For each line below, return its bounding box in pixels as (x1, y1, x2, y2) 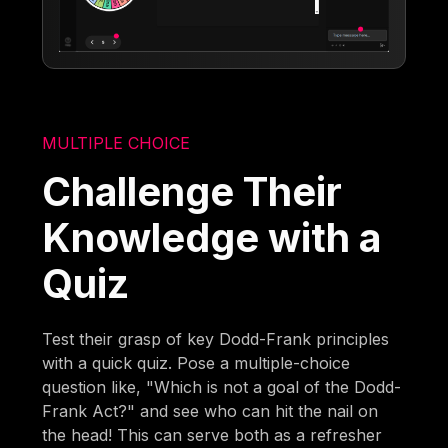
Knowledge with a (42, 213, 382, 261)
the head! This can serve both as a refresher (42, 424, 383, 445)
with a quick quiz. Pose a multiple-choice (42, 352, 351, 373)
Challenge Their (42, 167, 343, 215)
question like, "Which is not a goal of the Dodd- (42, 376, 402, 397)
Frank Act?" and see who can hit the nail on (42, 400, 379, 421)
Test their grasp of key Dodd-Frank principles (42, 328, 390, 349)
